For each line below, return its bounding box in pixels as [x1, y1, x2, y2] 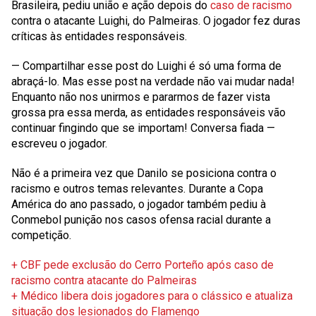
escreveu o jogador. [11, 137, 107, 150]
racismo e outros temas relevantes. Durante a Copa [11, 182, 263, 195]
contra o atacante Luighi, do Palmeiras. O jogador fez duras [11, 14, 300, 28]
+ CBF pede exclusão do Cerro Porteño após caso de [11, 258, 274, 272]
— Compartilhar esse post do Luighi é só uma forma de [11, 59, 281, 73]
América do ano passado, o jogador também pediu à [11, 197, 266, 211]
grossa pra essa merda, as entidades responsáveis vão [11, 106, 286, 119]
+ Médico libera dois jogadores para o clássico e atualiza [11, 289, 293, 303]
